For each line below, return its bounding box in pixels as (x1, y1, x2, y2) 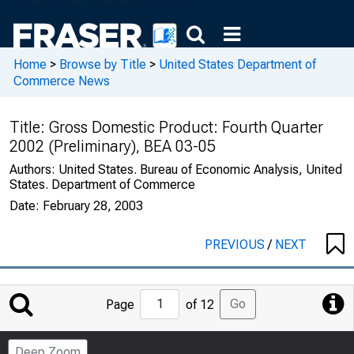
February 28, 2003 (43, 198, 143, 213)
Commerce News (13, 73, 110, 88)
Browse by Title (59, 56, 146, 72)
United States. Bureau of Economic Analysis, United (58, 162, 342, 177)
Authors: (9, 162, 58, 177)
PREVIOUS (205, 237, 268, 252)
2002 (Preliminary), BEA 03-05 (9, 137, 216, 156)
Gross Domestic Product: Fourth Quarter (49, 118, 323, 137)
